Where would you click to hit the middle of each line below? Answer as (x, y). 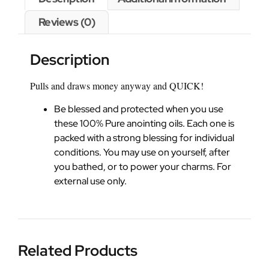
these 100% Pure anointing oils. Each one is (144, 124)
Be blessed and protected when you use (139, 109)
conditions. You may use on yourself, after (142, 153)
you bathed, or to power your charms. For (143, 167)
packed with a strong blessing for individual (144, 138)
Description (70, 59)
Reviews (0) (67, 22)
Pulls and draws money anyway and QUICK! (117, 85)
